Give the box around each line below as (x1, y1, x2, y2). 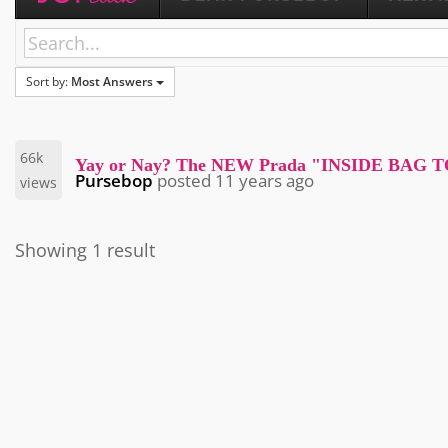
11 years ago (215, 169, 314, 193)
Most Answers (71, 73, 153, 91)
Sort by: (26, 73, 71, 91)
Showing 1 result (15, 238, 155, 263)
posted (153, 169, 215, 193)
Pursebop (75, 169, 153, 193)
